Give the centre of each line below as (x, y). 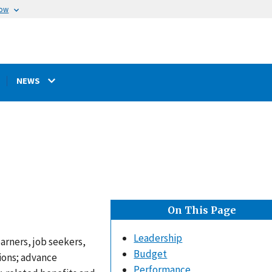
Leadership (158, 238)
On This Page (202, 210)
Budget (151, 254)
